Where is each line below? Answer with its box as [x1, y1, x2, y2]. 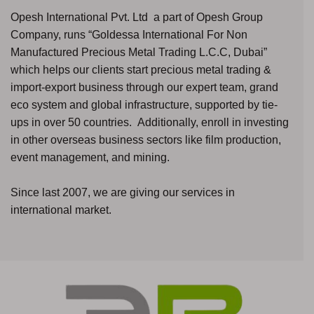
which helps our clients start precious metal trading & [11, 63, 271, 76]
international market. [11, 203, 111, 216]
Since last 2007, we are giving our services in [11, 186, 235, 198]
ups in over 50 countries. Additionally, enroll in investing [11, 116, 289, 128]
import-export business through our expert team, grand [11, 81, 278, 93]
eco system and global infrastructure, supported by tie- [11, 98, 278, 111]
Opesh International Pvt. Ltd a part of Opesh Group [11, 11, 263, 23]
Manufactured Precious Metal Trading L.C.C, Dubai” [11, 46, 267, 58]
